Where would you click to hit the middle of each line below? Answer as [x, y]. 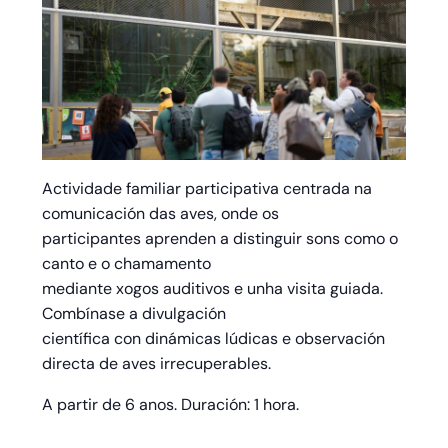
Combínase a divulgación [134, 313]
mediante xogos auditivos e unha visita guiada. [213, 288]
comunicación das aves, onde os [161, 213]
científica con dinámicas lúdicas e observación [214, 338]
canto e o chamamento [127, 263]
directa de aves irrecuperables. [157, 363]
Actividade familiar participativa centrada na [207, 188]
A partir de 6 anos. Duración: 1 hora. [171, 404]
